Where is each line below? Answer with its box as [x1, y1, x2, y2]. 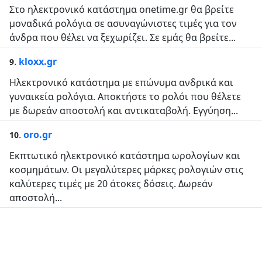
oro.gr [23, 128, 52, 141]
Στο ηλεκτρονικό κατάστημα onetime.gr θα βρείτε [9, 3, 234, 16]
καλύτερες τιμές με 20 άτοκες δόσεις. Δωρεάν [9, 177, 213, 190]
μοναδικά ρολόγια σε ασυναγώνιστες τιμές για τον [9, 17, 237, 30]
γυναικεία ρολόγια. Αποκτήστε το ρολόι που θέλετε [9, 90, 241, 103]
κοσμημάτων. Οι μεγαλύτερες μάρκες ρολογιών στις [9, 163, 243, 176]
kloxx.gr [19, 55, 57, 68]
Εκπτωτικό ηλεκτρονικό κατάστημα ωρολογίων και [9, 149, 240, 162]
